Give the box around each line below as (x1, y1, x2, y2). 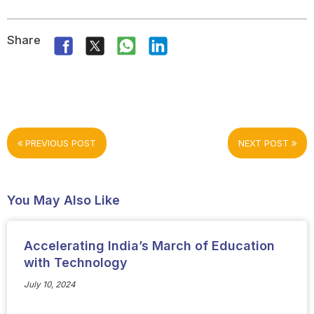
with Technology (23, 255, 128, 271)
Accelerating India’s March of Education (23, 238, 275, 254)
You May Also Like (6, 192, 120, 207)
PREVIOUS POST (22, 137, 96, 149)
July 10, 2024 (23, 279, 76, 289)
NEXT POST (238, 137, 292, 149)
